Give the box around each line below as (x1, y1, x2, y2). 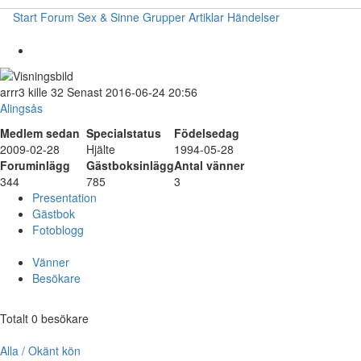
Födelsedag (174, 125, 239, 142)
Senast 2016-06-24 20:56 (64, 84, 197, 101)
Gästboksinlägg (86, 157, 174, 174)
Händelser (227, 9, 280, 25)
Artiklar (189, 9, 224, 25)
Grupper (143, 9, 185, 25)
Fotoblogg (32, 222, 84, 239)
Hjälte (86, 141, 115, 158)
